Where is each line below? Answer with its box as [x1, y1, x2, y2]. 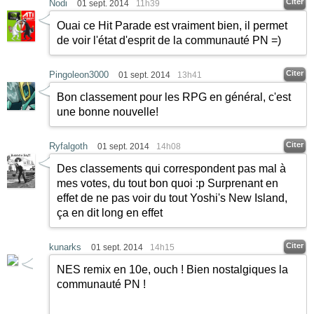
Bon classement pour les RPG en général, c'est [57, 91, 291, 104]
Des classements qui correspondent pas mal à [57, 163, 286, 175]
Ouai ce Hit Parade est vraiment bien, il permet [57, 20, 287, 32]
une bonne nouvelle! [57, 106, 158, 118]
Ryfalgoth [49, 141, 88, 152]
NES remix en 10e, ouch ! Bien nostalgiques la [57, 264, 288, 276]
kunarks [49, 242, 81, 253]
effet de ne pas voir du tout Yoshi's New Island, [57, 192, 287, 205]
